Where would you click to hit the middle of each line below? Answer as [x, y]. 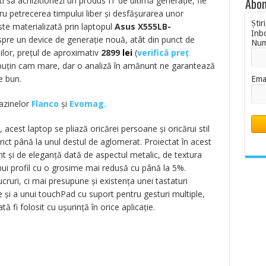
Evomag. [88, 104]
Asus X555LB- [142, 26]
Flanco [45, 104]
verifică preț [163, 53]
